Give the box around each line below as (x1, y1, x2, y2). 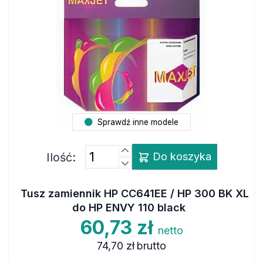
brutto (137, 239, 167, 252)
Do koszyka (149, 150, 211, 163)
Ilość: (46, 150, 76, 164)
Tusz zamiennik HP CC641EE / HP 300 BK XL (20, 187, 249, 200)
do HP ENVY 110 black (72, 201, 186, 214)
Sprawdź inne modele (95, 117, 178, 127)
